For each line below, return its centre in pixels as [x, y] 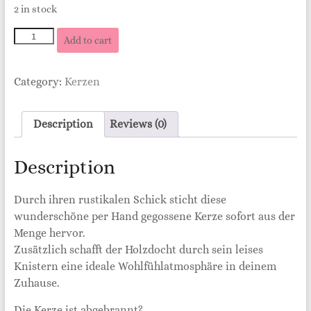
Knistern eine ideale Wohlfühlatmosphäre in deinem [145, 266]
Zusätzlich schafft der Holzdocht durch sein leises [138, 249]
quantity [31, 61]
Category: [39, 81]
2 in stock [35, 9]
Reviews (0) [138, 124]
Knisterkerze [41, 48]
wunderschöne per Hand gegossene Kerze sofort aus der [154, 216]
